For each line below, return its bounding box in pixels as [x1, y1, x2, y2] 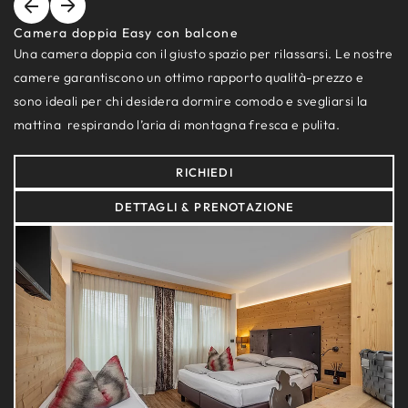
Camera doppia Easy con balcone [14, 24, 239, 41]
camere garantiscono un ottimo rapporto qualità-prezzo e [14, 68, 364, 86]
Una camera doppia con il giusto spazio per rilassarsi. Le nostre [14, 45, 393, 62]
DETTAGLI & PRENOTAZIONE [114, 199, 295, 214]
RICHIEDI [176, 164, 233, 179]
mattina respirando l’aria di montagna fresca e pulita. [14, 116, 341, 133]
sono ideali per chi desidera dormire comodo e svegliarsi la [14, 92, 368, 109]
